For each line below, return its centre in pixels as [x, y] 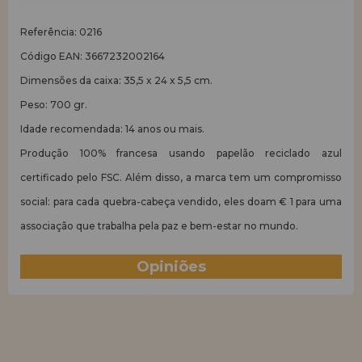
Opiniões [173, 267]
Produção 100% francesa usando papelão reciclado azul [181, 153]
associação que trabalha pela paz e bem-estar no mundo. [159, 226]
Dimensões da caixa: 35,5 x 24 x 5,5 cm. [116, 80]
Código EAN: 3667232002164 [93, 56]
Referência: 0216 [61, 32]
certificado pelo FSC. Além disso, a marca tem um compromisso [181, 177]
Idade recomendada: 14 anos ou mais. [112, 129]
